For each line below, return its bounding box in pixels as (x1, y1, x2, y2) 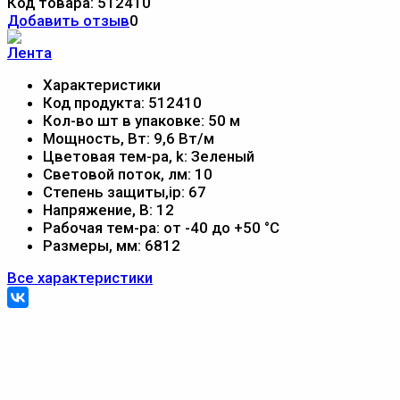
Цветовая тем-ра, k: (43, 146, 191, 165)
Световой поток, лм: (43, 164, 195, 183)
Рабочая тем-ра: (43, 218, 163, 237)
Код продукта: (43, 93, 148, 112)
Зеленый (191, 146, 254, 165)
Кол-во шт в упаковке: (43, 111, 208, 129)
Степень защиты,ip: (43, 182, 188, 201)
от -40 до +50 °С (163, 218, 279, 237)
